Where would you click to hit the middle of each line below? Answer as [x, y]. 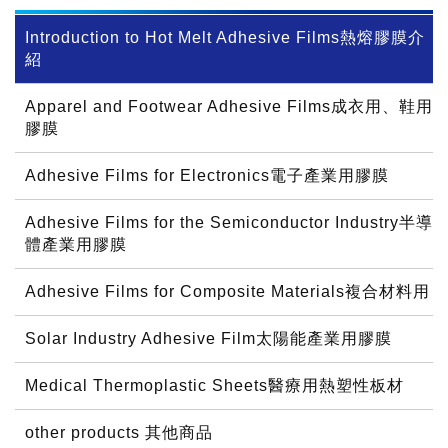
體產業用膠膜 [76, 245]
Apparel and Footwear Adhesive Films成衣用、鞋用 [229, 107]
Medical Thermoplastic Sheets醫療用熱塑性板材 [214, 386]
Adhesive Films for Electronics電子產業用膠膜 [207, 176]
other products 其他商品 [119, 433]
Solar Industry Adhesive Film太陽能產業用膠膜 [208, 339]
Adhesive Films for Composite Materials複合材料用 [227, 292]
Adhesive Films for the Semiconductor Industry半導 [229, 223]
